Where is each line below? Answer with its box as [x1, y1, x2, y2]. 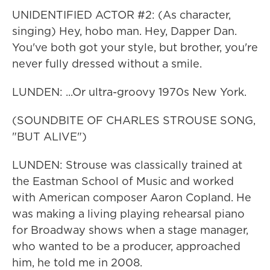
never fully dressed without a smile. [12, 56, 202, 71]
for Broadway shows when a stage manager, [12, 222, 248, 237]
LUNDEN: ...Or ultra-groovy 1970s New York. [12, 84, 246, 99]
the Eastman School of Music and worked [12, 174, 234, 189]
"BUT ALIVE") [12, 129, 87, 144]
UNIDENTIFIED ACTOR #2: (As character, [12, 7, 231, 22]
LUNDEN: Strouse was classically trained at [12, 157, 242, 172]
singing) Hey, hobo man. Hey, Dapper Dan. [12, 24, 237, 39]
